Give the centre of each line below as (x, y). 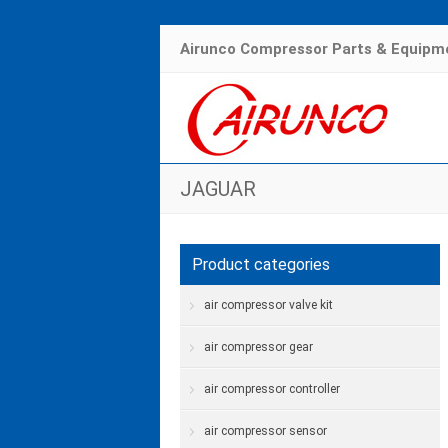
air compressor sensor (265, 431)
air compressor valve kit (268, 305)
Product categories (261, 264)
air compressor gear (258, 347)
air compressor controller (272, 389)
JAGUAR (218, 189)
